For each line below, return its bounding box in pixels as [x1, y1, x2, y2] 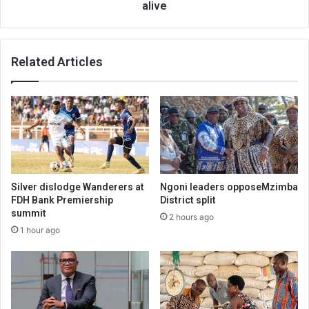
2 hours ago [169, 211, 214, 222]
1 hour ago [20, 224, 60, 235]
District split [160, 194, 216, 206]
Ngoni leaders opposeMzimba [160, 181, 298, 192]
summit [11, 207, 46, 219]
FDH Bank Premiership [11, 194, 113, 206]
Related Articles [11, 54, 103, 70]
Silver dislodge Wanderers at [11, 181, 144, 192]
